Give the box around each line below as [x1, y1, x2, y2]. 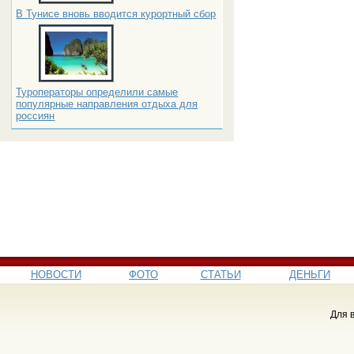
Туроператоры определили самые [16, 86, 179, 98]
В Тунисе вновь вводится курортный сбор [16, 8, 217, 20]
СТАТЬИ [200, 269, 241, 281]
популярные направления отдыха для [16, 98, 198, 110]
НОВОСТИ [30, 269, 81, 281]
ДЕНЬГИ [289, 269, 330, 281]
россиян [16, 110, 55, 122]
